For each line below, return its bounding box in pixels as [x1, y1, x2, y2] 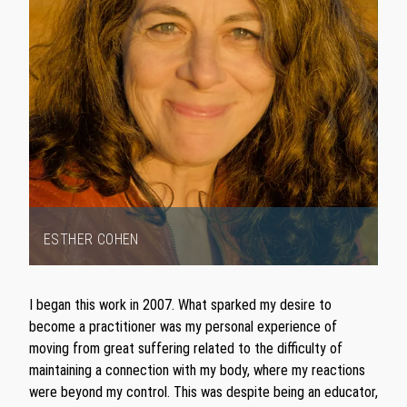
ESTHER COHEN [44, 231, 139, 248]
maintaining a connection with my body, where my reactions [29, 362, 365, 379]
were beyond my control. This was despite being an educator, [29, 383, 378, 401]
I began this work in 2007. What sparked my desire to [29, 296, 332, 313]
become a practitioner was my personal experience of [29, 318, 337, 335]
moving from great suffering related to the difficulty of [29, 340, 342, 357]
